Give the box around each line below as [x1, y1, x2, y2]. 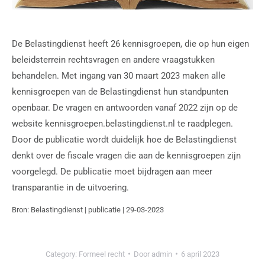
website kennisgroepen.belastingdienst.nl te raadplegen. [12, 118, 233, 129]
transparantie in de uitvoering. [12, 182, 129, 193]
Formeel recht [79, 249, 125, 258]
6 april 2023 [181, 249, 219, 258]
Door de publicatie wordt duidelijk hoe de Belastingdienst [12, 134, 237, 145]
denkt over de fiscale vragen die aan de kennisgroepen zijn [12, 150, 241, 161]
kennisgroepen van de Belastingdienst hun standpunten [12, 86, 228, 97]
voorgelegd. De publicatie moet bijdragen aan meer [12, 166, 212, 177]
